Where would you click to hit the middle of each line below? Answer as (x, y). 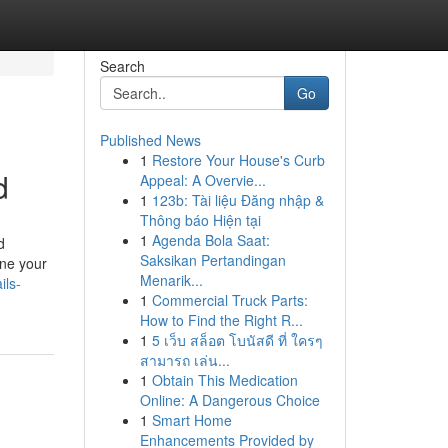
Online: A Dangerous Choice (229, 400)
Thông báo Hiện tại (200, 220)
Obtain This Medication (224, 380)
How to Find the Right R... (221, 320)
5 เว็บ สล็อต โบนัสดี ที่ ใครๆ (237, 340)
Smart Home (191, 420)
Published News (150, 140)
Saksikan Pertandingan (212, 260)
